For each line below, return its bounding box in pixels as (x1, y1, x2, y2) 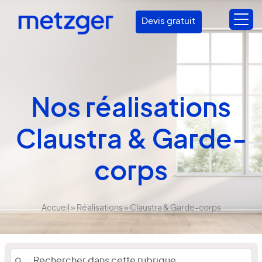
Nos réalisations (31, 96, 231, 122)
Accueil (41, 204, 70, 212)
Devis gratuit (142, 17, 195, 26)
